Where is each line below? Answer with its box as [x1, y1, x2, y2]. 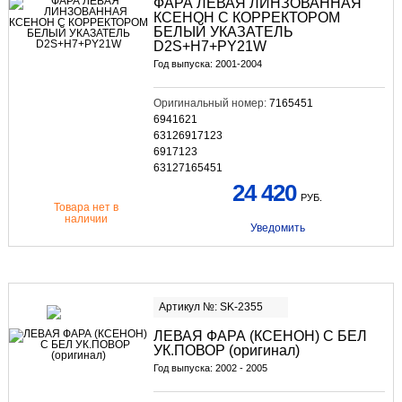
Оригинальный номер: [153, 96, 269, 109]
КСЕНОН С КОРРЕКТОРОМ [153, 9, 340, 25]
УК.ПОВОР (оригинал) [153, 342, 300, 358]
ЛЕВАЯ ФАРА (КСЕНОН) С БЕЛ [153, 328, 367, 344]
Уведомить [249, 221, 305, 234]
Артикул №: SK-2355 [158, 300, 263, 313]
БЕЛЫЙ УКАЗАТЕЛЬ [153, 23, 293, 39]
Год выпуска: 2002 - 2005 [153, 362, 267, 373]
